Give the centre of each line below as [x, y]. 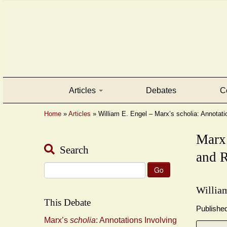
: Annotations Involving [136, 220]
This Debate [67, 203]
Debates [161, 90]
